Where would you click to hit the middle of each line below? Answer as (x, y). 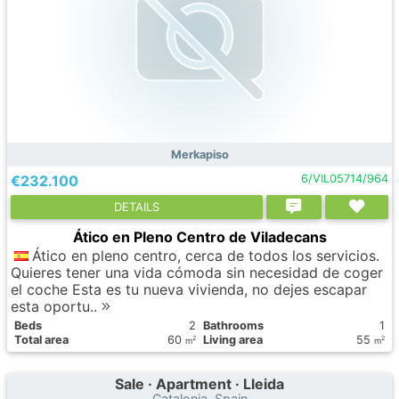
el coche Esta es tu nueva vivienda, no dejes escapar (189, 289)
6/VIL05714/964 (344, 179)
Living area (233, 340)
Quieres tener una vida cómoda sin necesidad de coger (197, 273)
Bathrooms (233, 326)
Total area (41, 340)
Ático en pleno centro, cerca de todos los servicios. (206, 256)
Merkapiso (199, 155)
